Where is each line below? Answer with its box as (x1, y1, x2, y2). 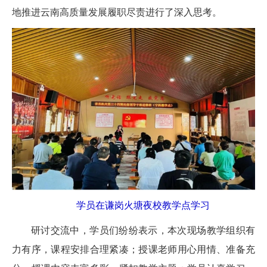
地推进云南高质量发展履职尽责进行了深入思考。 (12, 7, 222, 17)
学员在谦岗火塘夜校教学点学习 (76, 200, 210, 211)
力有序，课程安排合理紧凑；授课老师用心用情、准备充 (12, 244, 255, 255)
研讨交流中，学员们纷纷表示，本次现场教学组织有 (31, 225, 255, 236)
